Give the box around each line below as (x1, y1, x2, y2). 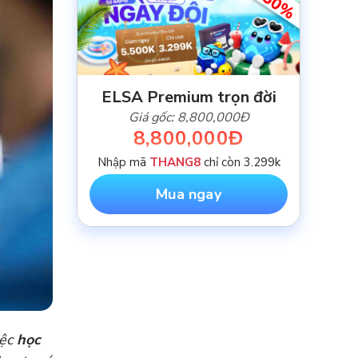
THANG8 (149, 154, 201, 170)
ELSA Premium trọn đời (101, 86, 276, 108)
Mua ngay (156, 184, 221, 204)
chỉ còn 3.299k (200, 154, 280, 170)
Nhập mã (97, 154, 149, 170)
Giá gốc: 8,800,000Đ (128, 109, 249, 126)
